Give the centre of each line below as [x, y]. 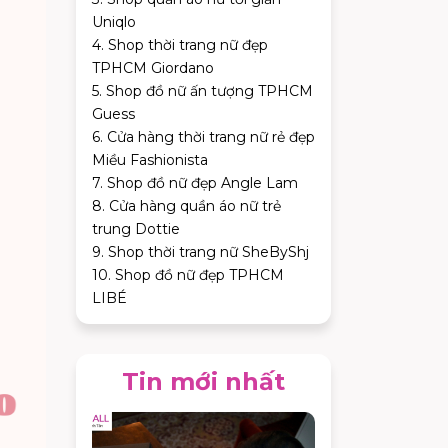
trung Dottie [138, 229]
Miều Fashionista [152, 160]
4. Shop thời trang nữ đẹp [180, 45]
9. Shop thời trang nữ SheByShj [202, 252]
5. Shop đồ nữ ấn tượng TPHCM [202, 91]
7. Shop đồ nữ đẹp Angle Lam [197, 183]
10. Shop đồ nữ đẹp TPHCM [188, 275]
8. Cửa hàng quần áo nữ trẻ [186, 206]
